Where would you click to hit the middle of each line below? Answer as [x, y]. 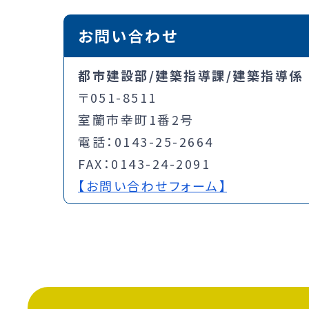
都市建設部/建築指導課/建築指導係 [191, 76]
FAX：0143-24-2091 [144, 164]
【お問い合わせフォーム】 [152, 186]
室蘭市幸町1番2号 [136, 120]
